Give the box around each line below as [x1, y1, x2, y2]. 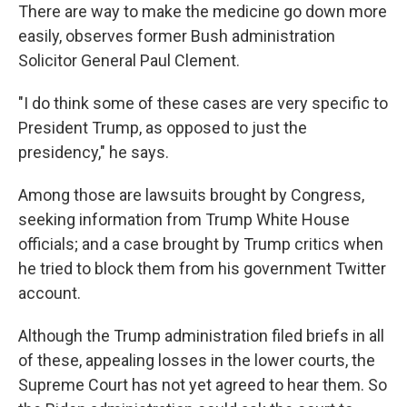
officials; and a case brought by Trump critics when [18, 234, 383, 254]
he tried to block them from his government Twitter [18, 259, 386, 279]
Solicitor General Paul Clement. [18, 51, 240, 71]
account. [18, 283, 81, 303]
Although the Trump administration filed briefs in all [18, 326, 384, 346]
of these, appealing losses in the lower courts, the [18, 351, 375, 371]
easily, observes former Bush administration [18, 26, 335, 46]
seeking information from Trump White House [18, 210, 350, 230]
